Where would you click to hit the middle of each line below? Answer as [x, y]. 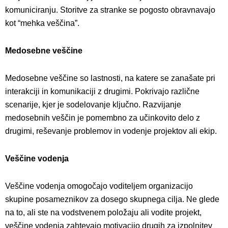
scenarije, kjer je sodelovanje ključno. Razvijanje [93, 105]
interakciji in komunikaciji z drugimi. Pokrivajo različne [102, 92]
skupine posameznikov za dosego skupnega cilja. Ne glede [112, 199]
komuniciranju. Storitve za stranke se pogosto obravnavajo [110, 10]
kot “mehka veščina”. [42, 23]
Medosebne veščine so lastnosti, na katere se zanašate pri [110, 78]
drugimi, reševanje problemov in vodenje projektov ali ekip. [111, 131]
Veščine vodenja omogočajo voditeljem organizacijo [99, 186]
